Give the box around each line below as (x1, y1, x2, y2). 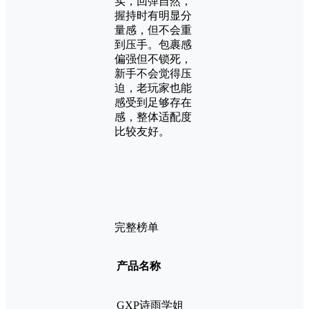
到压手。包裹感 (114, 39, 192, 51)
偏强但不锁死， (114, 53, 192, 66)
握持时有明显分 (114, 10, 192, 22)
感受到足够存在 (114, 97, 192, 109)
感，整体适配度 (114, 111, 192, 123)
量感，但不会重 (114, 24, 192, 37)
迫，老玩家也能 (114, 82, 192, 94)
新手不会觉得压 (114, 68, 192, 80)
